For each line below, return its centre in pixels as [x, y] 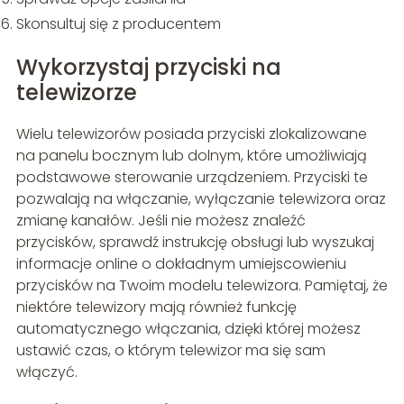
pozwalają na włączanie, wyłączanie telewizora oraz [201, 198]
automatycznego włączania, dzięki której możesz [188, 328]
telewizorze [76, 92]
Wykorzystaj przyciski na [148, 67]
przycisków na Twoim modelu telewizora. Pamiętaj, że [202, 285]
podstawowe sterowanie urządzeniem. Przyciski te [192, 177]
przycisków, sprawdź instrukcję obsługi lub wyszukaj [195, 242]
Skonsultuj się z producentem [118, 23]
